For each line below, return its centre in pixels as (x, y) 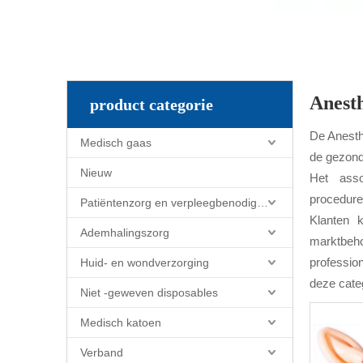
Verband (102, 352)
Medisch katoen (121, 322)
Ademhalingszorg (125, 233)
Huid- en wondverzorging (145, 263)
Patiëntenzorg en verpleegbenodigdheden (263, 203)
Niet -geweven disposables (149, 293)
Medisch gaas (116, 143)
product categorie (152, 105)
